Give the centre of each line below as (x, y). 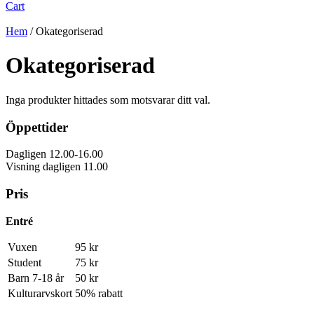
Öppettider (37, 127)
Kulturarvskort (40, 293)
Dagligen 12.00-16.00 (54, 154)
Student (25, 262)
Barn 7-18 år (36, 278)
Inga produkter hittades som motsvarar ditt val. (108, 100)
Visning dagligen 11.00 (57, 167)
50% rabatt (99, 293)
